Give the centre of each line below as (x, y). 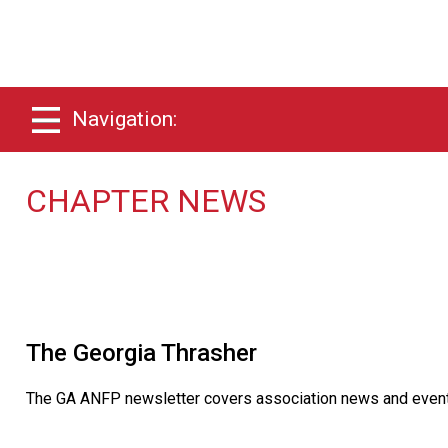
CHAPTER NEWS (146, 201)
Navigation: (124, 119)
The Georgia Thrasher (141, 352)
